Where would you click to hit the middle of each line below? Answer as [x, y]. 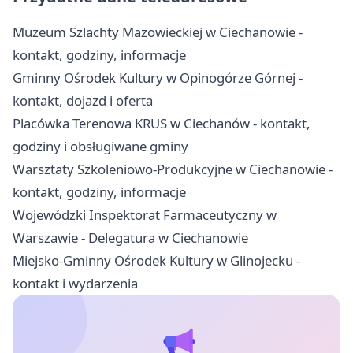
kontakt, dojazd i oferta [83, 101]
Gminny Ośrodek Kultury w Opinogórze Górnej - [158, 78]
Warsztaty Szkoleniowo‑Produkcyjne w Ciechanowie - [173, 169]
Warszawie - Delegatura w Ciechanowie [130, 238]
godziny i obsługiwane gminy [100, 147]
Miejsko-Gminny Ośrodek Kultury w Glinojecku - [156, 261]
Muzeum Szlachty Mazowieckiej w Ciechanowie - [158, 32]
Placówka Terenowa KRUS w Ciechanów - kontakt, [162, 124]
